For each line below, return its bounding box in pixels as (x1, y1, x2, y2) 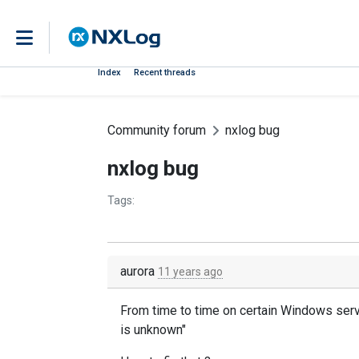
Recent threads (134, 67, 196, 78)
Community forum (107, 123, 206, 138)
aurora (120, 264, 158, 279)
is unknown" (120, 322, 186, 337)
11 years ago (158, 265, 223, 278)
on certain (223, 303, 277, 318)
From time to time (120, 303, 220, 318)
